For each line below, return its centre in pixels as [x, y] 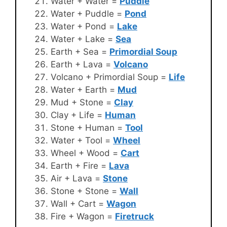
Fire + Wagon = [83, 217]
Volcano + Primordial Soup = [110, 77]
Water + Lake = [83, 39]
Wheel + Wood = [86, 153]
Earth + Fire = [80, 166]
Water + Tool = [82, 141]
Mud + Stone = [82, 103]
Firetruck [135, 217]
